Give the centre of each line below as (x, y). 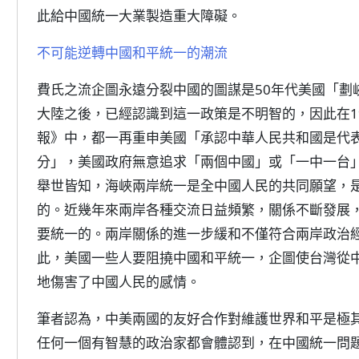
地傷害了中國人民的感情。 (119, 282)
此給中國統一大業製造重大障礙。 (139, 16)
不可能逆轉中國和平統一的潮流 (132, 52)
